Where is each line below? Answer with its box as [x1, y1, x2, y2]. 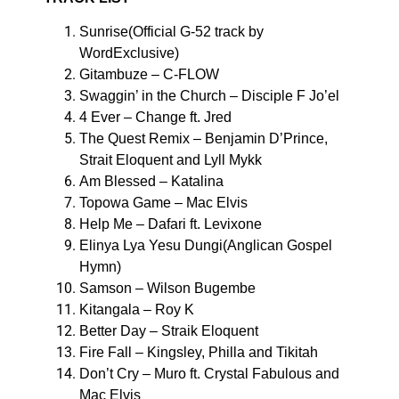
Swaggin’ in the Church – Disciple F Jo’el [78, 88, 339, 104]
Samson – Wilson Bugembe [78, 281, 256, 297]
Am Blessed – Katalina [78, 174, 224, 190]
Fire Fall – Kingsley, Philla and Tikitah [78, 345, 318, 361]
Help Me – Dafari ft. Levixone [78, 216, 262, 232]
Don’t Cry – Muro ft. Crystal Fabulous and [78, 366, 339, 382]
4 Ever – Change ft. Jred [78, 110, 232, 126]
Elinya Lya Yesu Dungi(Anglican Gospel [78, 238, 332, 254]
